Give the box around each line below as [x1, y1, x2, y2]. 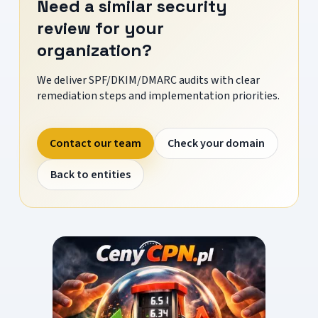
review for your [36, 16, 164, 39]
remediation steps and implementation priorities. [36, 87, 280, 104]
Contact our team [49, 135, 141, 151]
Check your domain [167, 135, 265, 151]
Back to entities [50, 166, 131, 182]
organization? [36, 38, 152, 61]
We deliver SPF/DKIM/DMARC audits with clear [36, 72, 260, 88]
